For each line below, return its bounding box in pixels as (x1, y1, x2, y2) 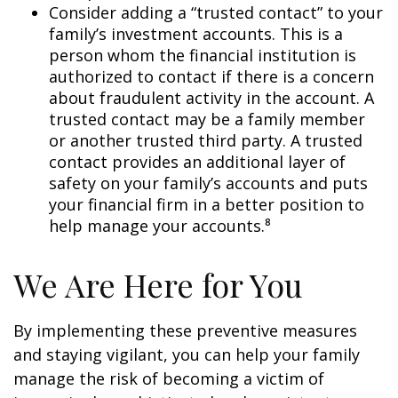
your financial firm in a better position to (49, 193, 364, 215)
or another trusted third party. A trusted (49, 129, 362, 151)
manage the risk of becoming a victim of (13, 367, 324, 389)
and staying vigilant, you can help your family (13, 343, 360, 365)
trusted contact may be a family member (49, 107, 365, 130)
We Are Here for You (13, 262, 303, 306)
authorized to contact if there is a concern (49, 65, 374, 87)
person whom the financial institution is (49, 44, 356, 66)
